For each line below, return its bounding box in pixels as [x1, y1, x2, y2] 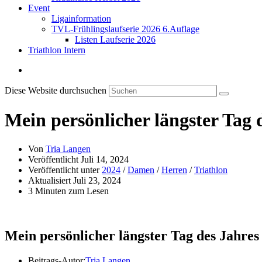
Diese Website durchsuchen [5, 85, 109, 95]
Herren [161, 164, 187, 175]
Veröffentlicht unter [28, 164, 102, 175]
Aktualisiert [28, 175, 73, 185]
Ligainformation [51, 13, 111, 23]
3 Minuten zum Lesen [28, 185, 109, 196]
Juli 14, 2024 [81, 154, 129, 164]
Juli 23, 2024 [73, 175, 121, 185]
